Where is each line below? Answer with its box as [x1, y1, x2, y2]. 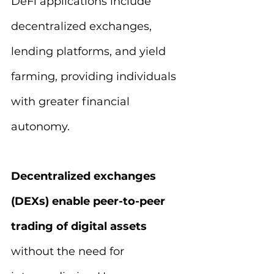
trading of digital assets [11, 220, 150, 233]
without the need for [11, 245, 127, 258]
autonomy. [11, 120, 70, 133]
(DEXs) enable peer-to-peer [11, 194, 168, 208]
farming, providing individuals [11, 70, 179, 83]
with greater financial [11, 95, 133, 108]
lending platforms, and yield [11, 45, 169, 58]
